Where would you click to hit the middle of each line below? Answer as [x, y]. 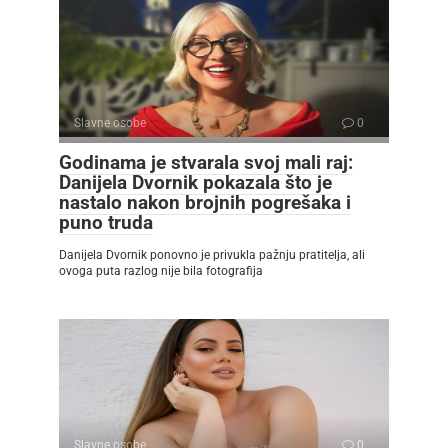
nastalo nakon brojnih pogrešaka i [205, 202]
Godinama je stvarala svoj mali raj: [206, 162]
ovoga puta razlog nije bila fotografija [161, 270]
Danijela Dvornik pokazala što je [195, 182]
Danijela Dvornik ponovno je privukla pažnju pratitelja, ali [212, 254]
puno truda [106, 222]
